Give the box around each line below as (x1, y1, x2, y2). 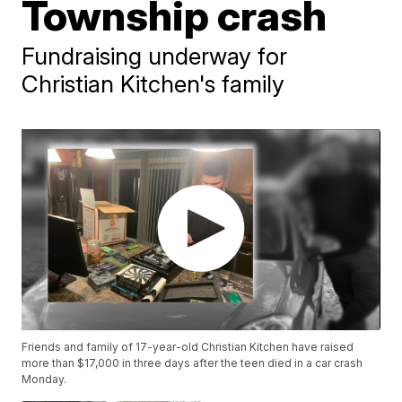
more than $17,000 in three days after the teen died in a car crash (22, 356, 363, 371)
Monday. (22, 372, 67, 387)
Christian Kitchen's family (22, 70, 285, 98)
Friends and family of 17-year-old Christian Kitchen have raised (22, 340, 354, 354)
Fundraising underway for (22, 42, 288, 70)
